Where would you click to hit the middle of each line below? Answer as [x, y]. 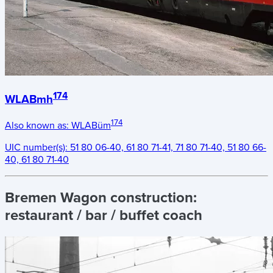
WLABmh [29, 100]
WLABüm [91, 126]
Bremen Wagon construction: [101, 198]
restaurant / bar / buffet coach [104, 216]
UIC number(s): [37, 148]
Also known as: [38, 126]
